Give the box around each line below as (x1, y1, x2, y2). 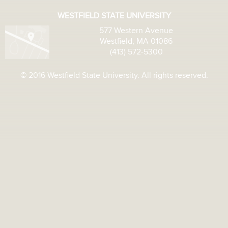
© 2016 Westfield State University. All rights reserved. (20, 71, 208, 80)
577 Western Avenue (99, 26, 173, 35)
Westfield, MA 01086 (100, 37, 173, 46)
